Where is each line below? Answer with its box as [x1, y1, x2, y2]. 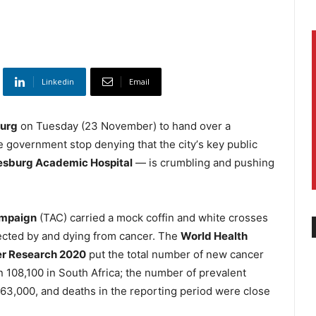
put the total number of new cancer [86, 248, 264, 262]
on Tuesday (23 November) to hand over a [18, 119, 231, 133]
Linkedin [42, 76, 74, 87]
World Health [181, 229, 248, 243]
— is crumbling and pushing [133, 156, 274, 170]
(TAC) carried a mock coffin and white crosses [37, 211, 268, 225]
